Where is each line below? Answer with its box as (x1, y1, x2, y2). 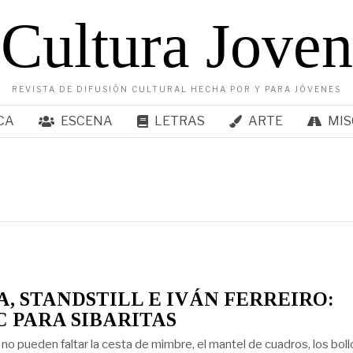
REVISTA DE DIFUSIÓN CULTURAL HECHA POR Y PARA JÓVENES (12, 84, 341, 94)
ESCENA (60, 113, 113, 128)
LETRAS (154, 113, 205, 128)
